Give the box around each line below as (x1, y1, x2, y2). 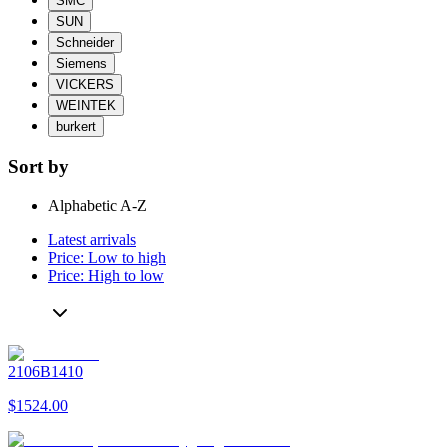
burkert (56, 119, 96, 135)
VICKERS (56, 77, 114, 93)
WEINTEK (56, 98, 116, 114)
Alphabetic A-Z (48, 196, 147, 214)
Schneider (56, 35, 114, 51)
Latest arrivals (48, 230, 136, 248)
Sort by (8, 156, 69, 178)
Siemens (56, 56, 107, 72)
